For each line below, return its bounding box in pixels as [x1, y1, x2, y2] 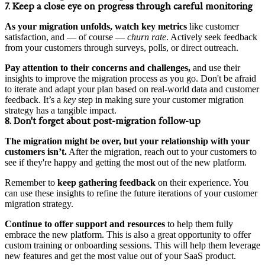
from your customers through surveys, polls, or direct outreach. [5, 42, 238, 53]
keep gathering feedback [57, 177, 156, 188]
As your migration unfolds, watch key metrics [5, 21, 187, 31]
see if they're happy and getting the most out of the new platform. [5, 157, 247, 167]
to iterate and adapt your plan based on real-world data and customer [5, 83, 259, 94]
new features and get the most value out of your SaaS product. [5, 250, 236, 261]
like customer [187, 21, 239, 31]
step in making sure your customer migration [78, 94, 244, 105]
